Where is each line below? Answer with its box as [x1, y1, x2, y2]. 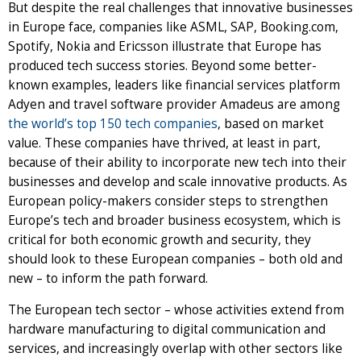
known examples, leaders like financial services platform [8, 76, 340, 93]
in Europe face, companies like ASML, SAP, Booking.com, [8, 18, 338, 35]
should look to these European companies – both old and [8, 250, 342, 268]
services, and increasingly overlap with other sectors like [8, 339, 342, 357]
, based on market [218, 114, 324, 132]
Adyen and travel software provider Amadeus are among [8, 95, 340, 113]
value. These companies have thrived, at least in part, [8, 134, 321, 151]
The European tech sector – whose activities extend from [8, 301, 344, 318]
